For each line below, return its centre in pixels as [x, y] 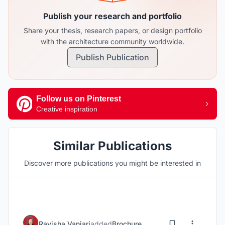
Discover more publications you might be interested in [113, 163]
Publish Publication [113, 57]
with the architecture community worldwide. [113, 41]
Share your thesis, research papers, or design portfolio [113, 30]
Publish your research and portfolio [113, 16]
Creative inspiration [67, 109]
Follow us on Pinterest [79, 99]
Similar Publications [113, 146]
